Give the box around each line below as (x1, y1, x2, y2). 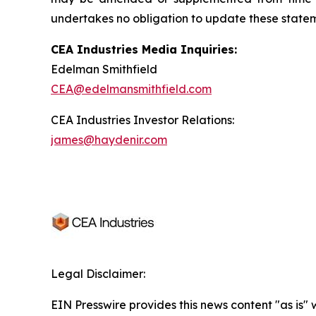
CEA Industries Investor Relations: (51, 112, 234, 127)
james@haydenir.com (51, 132, 167, 147)
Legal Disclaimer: (51, 266, 145, 281)
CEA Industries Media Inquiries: (51, 42, 237, 56)
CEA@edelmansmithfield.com (51, 81, 212, 96)
